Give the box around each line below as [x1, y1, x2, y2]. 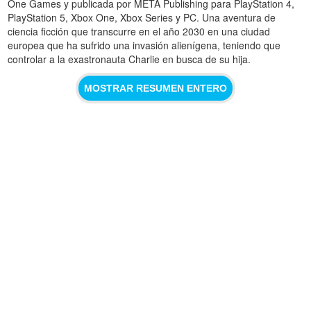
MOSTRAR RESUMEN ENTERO [84, 82, 227, 94]
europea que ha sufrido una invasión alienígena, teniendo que [8, 37, 281, 52]
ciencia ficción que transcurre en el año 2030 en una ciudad [8, 24, 271, 38]
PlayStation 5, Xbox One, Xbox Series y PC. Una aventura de [8, 10, 276, 24]
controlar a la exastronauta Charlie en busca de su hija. [8, 51, 251, 66]
